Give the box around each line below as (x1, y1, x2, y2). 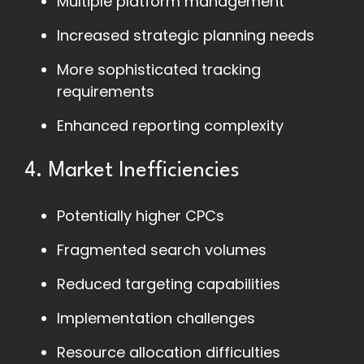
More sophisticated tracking (57, 59, 261, 80)
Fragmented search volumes (57, 240, 266, 261)
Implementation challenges (57, 308, 255, 329)
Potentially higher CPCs (57, 206, 224, 227)
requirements (57, 81, 154, 102)
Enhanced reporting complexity (57, 115, 284, 136)
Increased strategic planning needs (57, 25, 314, 46)
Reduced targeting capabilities (57, 274, 280, 295)
